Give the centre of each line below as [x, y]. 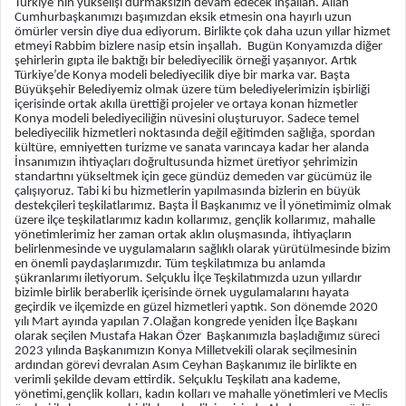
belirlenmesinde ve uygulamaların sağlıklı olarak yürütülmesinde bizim [203, 250]
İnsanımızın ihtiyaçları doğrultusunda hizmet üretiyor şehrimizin [186, 163]
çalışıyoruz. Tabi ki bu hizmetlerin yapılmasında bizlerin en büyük [188, 192]
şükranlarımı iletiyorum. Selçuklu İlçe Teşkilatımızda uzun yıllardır [188, 279]
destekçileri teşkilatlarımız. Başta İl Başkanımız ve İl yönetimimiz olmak [203, 207]
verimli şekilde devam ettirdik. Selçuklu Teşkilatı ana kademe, [178, 381]
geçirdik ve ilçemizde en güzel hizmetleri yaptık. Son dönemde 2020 [196, 308]
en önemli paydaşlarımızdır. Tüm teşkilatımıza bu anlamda [170, 265]
